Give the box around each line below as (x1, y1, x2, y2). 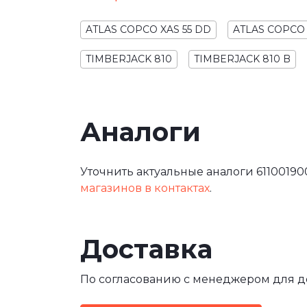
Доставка (80, 233, 212, 266)
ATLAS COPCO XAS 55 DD (86, 23, 211, 36)
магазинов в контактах (80, 182, 210, 195)
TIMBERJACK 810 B (194, 52, 291, 65)
